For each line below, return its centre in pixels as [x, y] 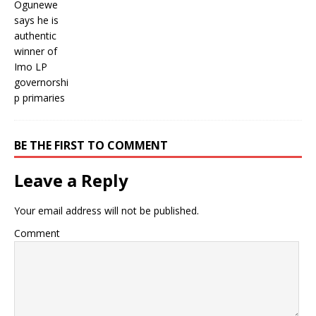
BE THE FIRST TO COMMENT [91, 145]
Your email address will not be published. [107, 211]
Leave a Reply [71, 180]
